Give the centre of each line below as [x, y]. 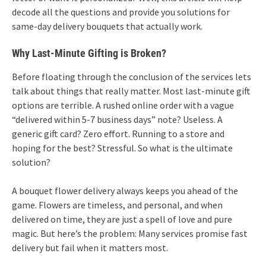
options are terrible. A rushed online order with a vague [123, 105]
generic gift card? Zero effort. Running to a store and [118, 133]
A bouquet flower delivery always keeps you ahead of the [125, 190]
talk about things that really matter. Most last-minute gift [131, 91]
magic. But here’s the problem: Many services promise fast [130, 233]
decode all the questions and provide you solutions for [121, 12]
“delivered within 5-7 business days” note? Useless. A [117, 119]
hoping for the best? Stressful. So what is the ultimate [122, 148]
